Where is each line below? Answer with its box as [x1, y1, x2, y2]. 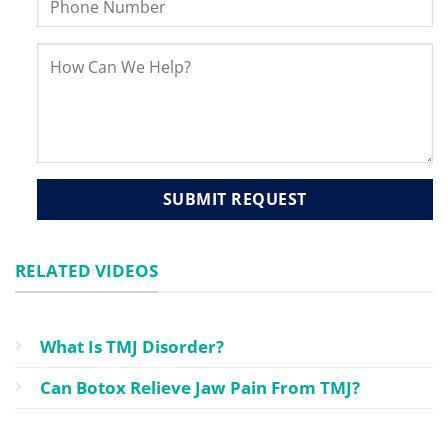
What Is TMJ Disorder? [40, 334, 224, 358]
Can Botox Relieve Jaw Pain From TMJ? [40, 375, 360, 399]
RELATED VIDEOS [15, 258, 158, 282]
